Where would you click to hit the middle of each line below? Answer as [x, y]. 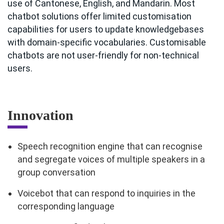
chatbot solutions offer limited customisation [99, 16]
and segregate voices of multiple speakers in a [111, 159]
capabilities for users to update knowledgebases [106, 29]
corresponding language [66, 206]
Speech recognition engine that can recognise [110, 146]
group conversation [56, 172]
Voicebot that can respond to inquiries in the [106, 193]
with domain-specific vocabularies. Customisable [107, 42]
